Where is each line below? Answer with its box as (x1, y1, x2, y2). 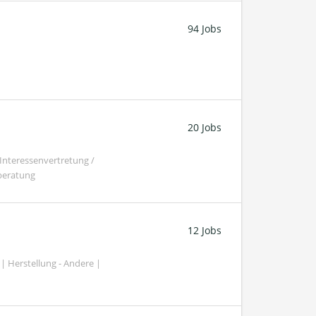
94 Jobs (188, 21, 221, 35)
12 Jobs (188, 223, 221, 237)
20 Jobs (188, 120, 221, 134)
